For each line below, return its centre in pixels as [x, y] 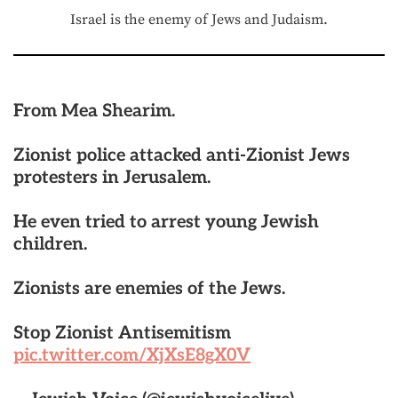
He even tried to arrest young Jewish [166, 222]
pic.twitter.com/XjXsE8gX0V [132, 355]
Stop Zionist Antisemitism [122, 333]
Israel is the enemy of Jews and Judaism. [199, 19]
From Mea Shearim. [94, 111]
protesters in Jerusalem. [112, 177]
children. [50, 244]
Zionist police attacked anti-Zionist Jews [182, 155]
